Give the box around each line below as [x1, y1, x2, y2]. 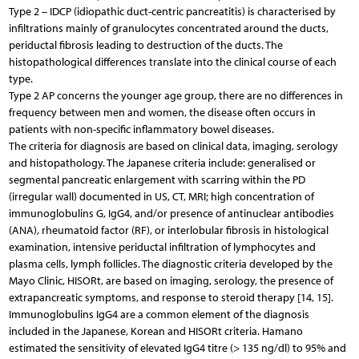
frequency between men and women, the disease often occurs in [8, 105, 316, 119]
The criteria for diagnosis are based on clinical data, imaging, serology [8, 139, 338, 153]
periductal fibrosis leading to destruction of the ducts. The [8, 38, 283, 52]
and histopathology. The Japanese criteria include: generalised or [8, 155, 316, 170]
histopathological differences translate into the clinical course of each [8, 54, 337, 69]
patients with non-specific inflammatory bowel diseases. [8, 122, 274, 136]
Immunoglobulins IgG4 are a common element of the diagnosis [8, 307, 309, 321]
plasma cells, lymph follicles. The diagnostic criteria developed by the [8, 256, 333, 271]
